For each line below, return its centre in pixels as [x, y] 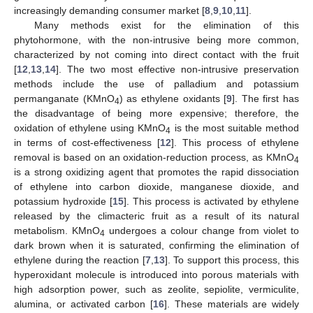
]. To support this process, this [232, 260]
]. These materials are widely [232, 304]
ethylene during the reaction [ [80, 260]
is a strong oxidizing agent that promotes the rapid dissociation [156, 172]
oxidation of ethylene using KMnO [90, 128]
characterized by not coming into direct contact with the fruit [156, 54]
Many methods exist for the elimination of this [166, 25]
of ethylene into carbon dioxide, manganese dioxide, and [156, 186]
